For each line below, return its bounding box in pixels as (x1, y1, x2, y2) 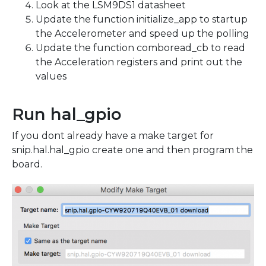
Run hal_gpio (12, 104, 121, 124)
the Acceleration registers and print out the (36, 56, 242, 68)
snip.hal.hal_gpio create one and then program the (12, 144, 253, 156)
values (36, 70, 66, 82)
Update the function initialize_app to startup (36, 13, 248, 25)
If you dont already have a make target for (12, 129, 214, 141)
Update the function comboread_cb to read (36, 42, 245, 53)
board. (12, 158, 42, 170)
